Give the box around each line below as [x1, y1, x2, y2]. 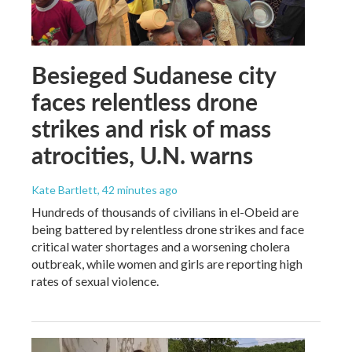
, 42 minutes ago [97, 182, 178, 196]
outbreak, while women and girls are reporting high [31, 255, 302, 271]
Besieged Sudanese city [31, 57, 276, 91]
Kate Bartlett [31, 182, 97, 196]
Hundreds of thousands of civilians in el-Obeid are [31, 203, 299, 219]
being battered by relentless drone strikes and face [31, 221, 304, 236]
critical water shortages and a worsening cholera [31, 238, 290, 254]
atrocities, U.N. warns [31, 137, 253, 171]
